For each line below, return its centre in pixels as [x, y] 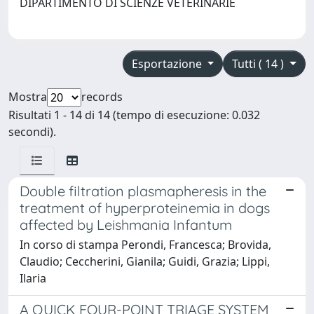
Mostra [28, 96]
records [102, 96]
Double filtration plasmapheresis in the [143, 191]
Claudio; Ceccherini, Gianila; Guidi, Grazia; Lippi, [145, 261]
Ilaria [33, 278]
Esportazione [168, 63]
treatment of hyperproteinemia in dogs [145, 207]
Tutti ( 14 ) [260, 63]
